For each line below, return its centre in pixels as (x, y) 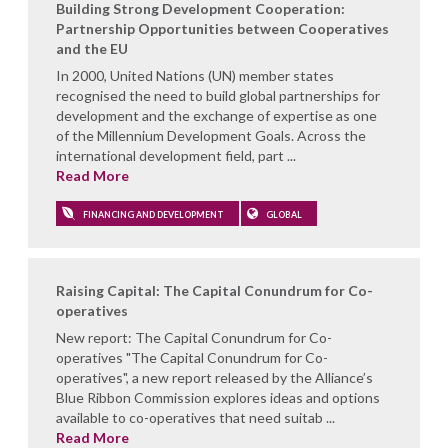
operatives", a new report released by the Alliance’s (214, 377)
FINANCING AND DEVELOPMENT (152, 214)
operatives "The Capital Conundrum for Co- (192, 357)
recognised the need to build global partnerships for (218, 95)
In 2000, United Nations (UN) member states (195, 75)
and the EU (92, 48)
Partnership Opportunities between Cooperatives (222, 28)
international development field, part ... (176, 155)
